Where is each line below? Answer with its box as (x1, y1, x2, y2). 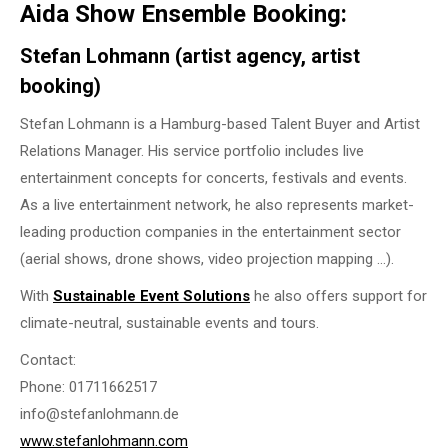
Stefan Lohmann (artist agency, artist (20, 43, 360, 68)
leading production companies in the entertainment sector (20, 222, 401, 241)
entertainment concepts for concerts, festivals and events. (20, 168, 407, 187)
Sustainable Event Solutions (53, 286, 250, 305)
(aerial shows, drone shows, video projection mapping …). (20, 249, 394, 268)
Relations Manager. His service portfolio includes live (20, 141, 364, 160)
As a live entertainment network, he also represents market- (20, 195, 414, 214)
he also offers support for (250, 286, 427, 305)
